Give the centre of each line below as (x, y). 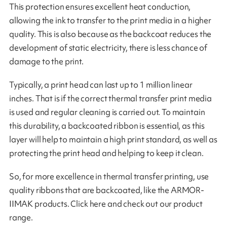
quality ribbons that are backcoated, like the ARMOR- (107, 190)
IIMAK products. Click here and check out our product (106, 203)
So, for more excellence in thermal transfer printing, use (109, 176)
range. (21, 217)
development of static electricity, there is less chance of (108, 47)
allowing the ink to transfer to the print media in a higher (110, 20)
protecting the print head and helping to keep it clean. (106, 153)
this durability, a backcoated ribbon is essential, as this (107, 125)
